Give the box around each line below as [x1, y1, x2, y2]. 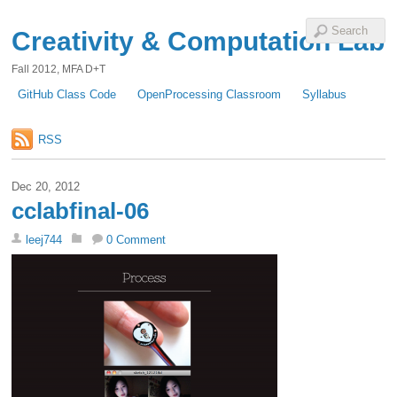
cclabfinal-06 [12, 198, 150, 225]
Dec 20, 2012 [12, 180, 81, 194]
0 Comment [106, 233, 167, 247]
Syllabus [302, 88, 347, 101]
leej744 [26, 233, 63, 247]
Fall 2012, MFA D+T [12, 63, 106, 75]
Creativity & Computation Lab [12, 27, 385, 56]
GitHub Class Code [18, 88, 117, 101]
